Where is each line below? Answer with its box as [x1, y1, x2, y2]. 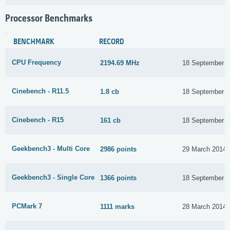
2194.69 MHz [100, 59, 140, 67]
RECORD [99, 37, 124, 47]
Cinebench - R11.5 [12, 87, 69, 95]
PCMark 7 [12, 202, 42, 210]
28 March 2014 [182, 202, 227, 210]
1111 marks [100, 202, 135, 210]
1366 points [100, 174, 137, 182]
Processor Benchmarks [5, 13, 92, 25]
